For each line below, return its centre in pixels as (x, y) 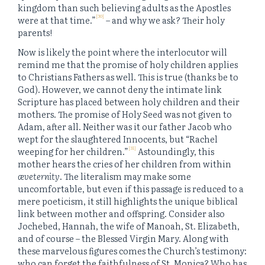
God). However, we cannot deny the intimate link (120, 89)
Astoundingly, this (175, 151)
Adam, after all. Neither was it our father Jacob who (125, 127)
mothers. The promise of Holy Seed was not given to (125, 114)
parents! (35, 32)
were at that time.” (57, 20)
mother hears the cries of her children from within (125, 164)
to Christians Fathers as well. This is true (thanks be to (128, 77)
